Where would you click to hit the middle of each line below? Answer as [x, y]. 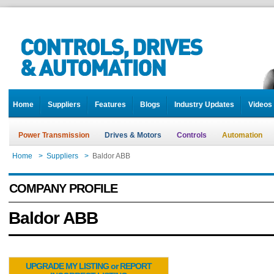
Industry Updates [204, 105]
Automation [242, 135]
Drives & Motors [133, 135]
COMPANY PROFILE [63, 188]
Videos [260, 105]
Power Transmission [54, 135]
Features [110, 105]
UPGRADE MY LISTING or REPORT [89, 266]
